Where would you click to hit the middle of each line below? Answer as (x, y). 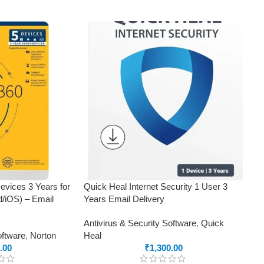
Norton (43, 235)
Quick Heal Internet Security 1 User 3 (156, 186)
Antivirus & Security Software (140, 223)
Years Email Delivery (124, 199)
